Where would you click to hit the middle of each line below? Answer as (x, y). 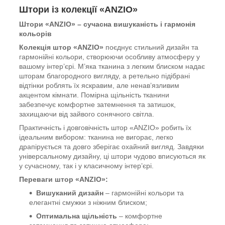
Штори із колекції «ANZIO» (78, 9)
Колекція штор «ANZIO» (61, 47)
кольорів (35, 33)
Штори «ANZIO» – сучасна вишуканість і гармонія (107, 24)
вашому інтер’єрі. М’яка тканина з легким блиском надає (112, 66)
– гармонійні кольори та (144, 193)
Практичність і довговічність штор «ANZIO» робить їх (105, 127)
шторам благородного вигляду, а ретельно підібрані (104, 76)
